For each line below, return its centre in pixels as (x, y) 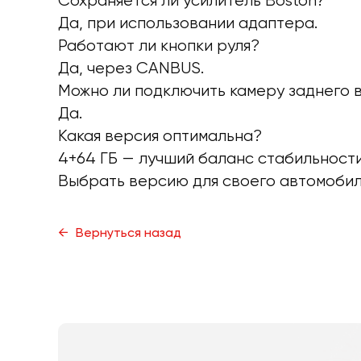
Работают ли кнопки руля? (159, 46)
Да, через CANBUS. (131, 68)
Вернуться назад (127, 233)
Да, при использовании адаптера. (188, 23)
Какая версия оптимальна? (160, 136)
